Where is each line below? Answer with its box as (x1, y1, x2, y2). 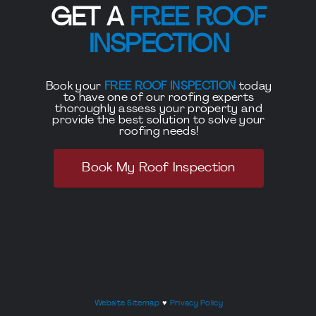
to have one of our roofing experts (63, 92, 255, 104)
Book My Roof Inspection (82, 162, 236, 175)
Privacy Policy (169, 300, 224, 308)
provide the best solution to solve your (52, 115, 265, 126)
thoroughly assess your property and (54, 104, 263, 115)
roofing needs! (119, 126, 199, 138)
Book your (45, 81, 104, 92)
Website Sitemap (94, 300, 160, 308)
